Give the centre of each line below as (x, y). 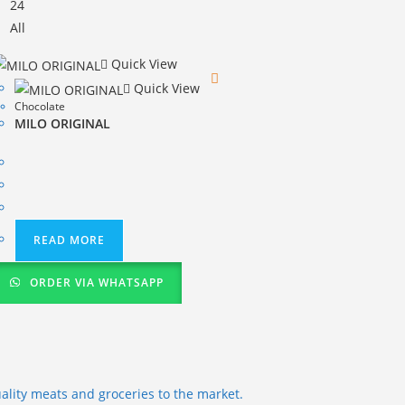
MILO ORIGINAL (62, 123)
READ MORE (69, 240)
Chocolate (40, 106)
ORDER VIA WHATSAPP (94, 282)
